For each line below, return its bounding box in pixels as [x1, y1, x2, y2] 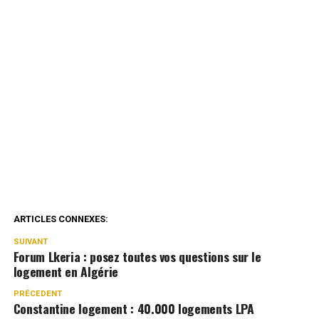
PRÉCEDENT [13, 289, 62, 298]
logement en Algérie [13, 262, 118, 281]
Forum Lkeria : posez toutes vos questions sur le [13, 247, 261, 266]
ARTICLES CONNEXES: [13, 214, 108, 224]
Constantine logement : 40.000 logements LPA [13, 299, 254, 318]
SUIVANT [13, 237, 48, 246]
